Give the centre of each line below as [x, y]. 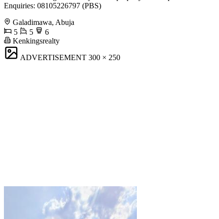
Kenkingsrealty [35, 41]
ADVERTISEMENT [53, 58]
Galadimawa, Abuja [44, 22]
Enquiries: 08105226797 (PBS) [53, 6]
